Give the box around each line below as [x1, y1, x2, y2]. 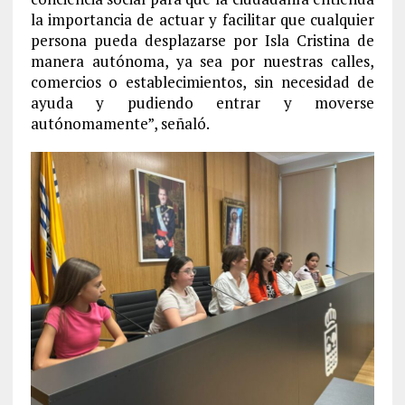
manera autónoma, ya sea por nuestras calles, [30, 50, 375, 71]
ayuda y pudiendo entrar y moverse [30, 91, 375, 113]
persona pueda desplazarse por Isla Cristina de [30, 29, 375, 51]
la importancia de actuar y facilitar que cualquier [30, 8, 375, 30]
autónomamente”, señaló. [30, 112, 210, 134]
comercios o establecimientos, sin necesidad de [30, 71, 375, 92]
